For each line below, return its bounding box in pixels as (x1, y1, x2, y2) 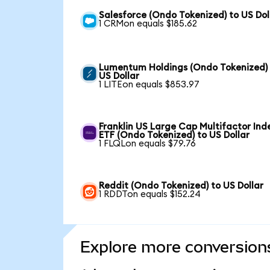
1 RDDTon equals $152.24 (99, 190, 201, 199)
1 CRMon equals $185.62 (99, 19, 198, 28)
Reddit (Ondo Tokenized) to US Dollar (99, 181, 264, 191)
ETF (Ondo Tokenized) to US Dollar (99, 131, 250, 140)
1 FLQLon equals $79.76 (99, 139, 196, 149)
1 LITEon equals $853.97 (99, 80, 200, 90)
